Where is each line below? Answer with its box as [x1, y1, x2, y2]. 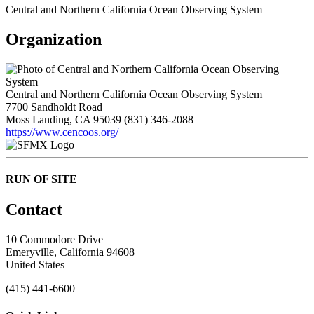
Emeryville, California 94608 [6, 246, 135, 259]
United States [6, 259, 64, 271]
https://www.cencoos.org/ [6, 125, 118, 138]
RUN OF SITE [6, 172, 77, 185]
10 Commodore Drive [6, 233, 103, 246]
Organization [6, 29, 102, 48]
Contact [6, 200, 62, 219]
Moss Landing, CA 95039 [6, 113, 121, 125]
